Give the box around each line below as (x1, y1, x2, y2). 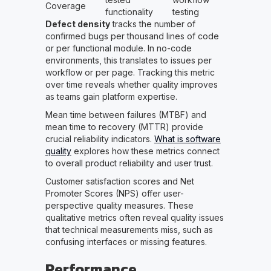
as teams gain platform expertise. (45, 91, 177, 102)
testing (172, 7, 199, 18)
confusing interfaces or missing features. (45, 237, 207, 247)
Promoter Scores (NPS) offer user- (45, 188, 184, 199)
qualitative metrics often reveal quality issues (45, 212, 224, 223)
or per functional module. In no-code (45, 43, 192, 54)
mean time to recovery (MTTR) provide (45, 122, 203, 132)
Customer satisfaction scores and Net (45, 176, 194, 187)
